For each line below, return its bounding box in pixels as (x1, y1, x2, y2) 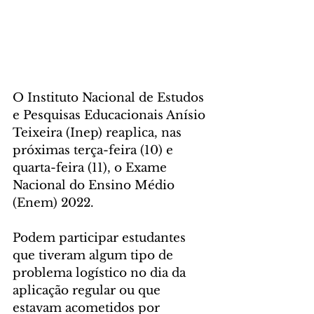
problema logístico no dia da (13, 265, 189, 280)
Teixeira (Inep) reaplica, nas (13, 125, 185, 140)
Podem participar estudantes (13, 230, 189, 245)
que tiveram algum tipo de (13, 247, 177, 263)
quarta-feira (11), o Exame (13, 160, 170, 175)
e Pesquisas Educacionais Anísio (13, 107, 209, 123)
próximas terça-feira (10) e (13, 142, 177, 158)
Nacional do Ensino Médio (13, 177, 178, 193)
